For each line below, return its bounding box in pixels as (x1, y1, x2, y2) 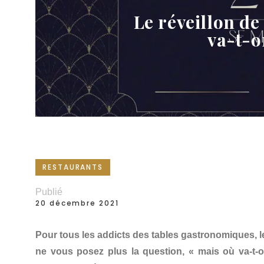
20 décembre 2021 (35, 197, 119, 208)
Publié (35, 186, 62, 197)
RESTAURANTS (42, 162, 104, 173)
